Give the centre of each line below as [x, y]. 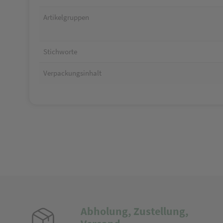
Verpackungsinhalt [72, 73]
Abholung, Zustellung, [134, 211]
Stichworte [60, 52]
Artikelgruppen [66, 17]
